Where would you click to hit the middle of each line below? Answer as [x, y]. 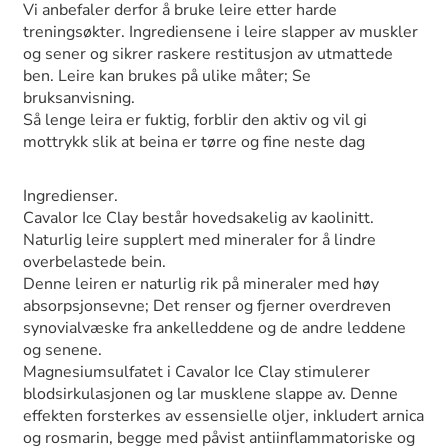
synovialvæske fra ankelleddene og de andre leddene [214, 328]
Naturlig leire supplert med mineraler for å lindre [199, 240]
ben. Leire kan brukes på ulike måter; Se [167, 76]
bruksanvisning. [79, 98]
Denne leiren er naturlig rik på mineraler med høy [201, 284]
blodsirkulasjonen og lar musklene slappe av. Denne [210, 394]
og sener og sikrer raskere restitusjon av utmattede [208, 54]
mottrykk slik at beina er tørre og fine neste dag [194, 142]
